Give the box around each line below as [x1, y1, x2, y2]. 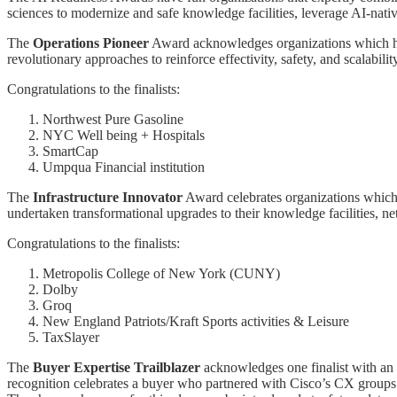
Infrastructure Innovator [33, 190, 183, 206]
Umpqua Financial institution [43, 160, 205, 175]
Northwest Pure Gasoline [43, 112, 183, 128]
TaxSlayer [43, 330, 99, 346]
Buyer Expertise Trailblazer [33, 360, 200, 376]
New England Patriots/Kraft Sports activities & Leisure [43, 314, 349, 330]
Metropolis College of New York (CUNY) [43, 266, 280, 282]
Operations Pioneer [33, 35, 149, 51]
